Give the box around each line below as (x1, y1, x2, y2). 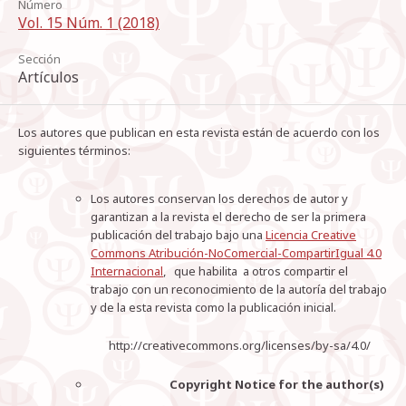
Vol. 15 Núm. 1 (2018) (18, 13, 159, 34)
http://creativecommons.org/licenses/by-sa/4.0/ (108, 337, 371, 354)
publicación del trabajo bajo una (91, 227, 266, 244)
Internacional (91, 263, 163, 280)
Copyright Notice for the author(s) (91, 376, 384, 393)
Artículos (18, 67, 79, 88)
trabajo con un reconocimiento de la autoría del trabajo (91, 281, 387, 298)
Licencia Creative (266, 227, 356, 244)
